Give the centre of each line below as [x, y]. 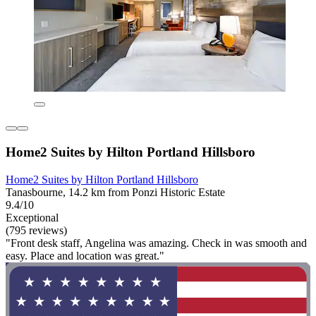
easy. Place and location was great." [85, 255]
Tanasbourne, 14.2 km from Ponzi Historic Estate [115, 192]
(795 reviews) [36, 230]
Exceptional [32, 217]
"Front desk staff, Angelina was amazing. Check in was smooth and [156, 243]
